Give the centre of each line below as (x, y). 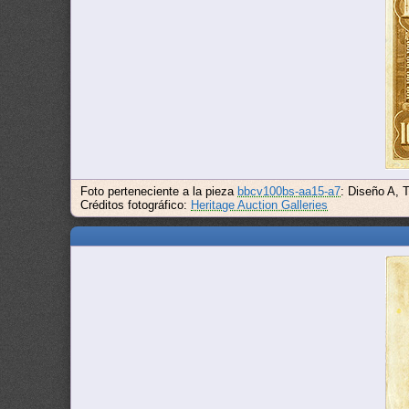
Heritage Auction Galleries (260, 205)
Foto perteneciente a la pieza (159, 191)
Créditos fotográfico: (136, 205)
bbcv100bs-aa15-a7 (289, 191)
